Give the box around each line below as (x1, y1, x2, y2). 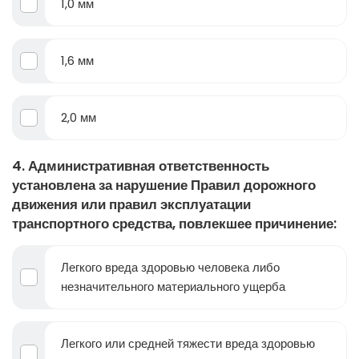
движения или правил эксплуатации (12, 195, 251, 215)
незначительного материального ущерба (61, 278, 285, 296)
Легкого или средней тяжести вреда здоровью (61, 335, 315, 353)
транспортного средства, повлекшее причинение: (12, 214, 337, 234)
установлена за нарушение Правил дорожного (12, 175, 316, 196)
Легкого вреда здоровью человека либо (61, 259, 280, 276)
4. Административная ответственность (12, 156, 269, 176)
